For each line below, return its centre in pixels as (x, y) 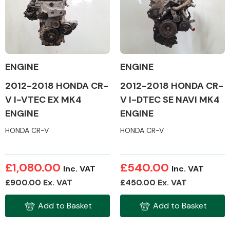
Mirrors (157, 38)
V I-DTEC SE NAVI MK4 (170, 100)
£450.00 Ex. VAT (154, 183)
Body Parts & (157, 28)
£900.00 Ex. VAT (39, 183)
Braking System (157, 146)
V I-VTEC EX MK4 (44, 100)
